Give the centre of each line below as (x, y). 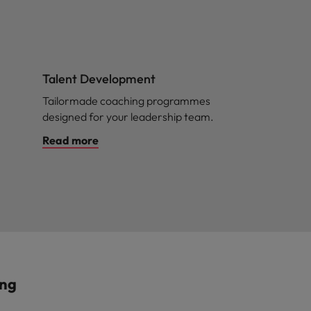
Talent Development (99, 79)
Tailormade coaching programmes (126, 101)
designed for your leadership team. (128, 117)
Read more (70, 140)
